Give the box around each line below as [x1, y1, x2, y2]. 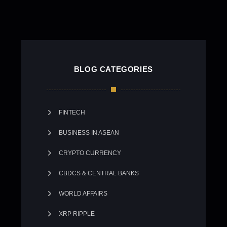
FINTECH [58, 109, 85, 116]
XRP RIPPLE [58, 210, 95, 217]
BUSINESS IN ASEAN [58, 129, 119, 136]
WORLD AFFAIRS [58, 190, 107, 197]
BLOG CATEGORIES [73, 65, 153, 73]
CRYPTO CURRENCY [58, 149, 121, 157]
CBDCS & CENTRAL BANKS [58, 170, 139, 177]
